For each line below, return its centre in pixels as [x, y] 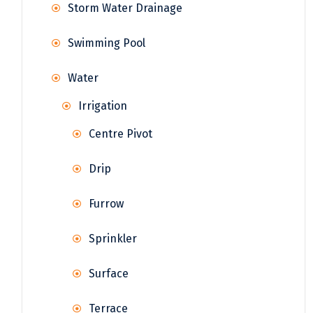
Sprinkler [113, 239]
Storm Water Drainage [125, 8]
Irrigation [103, 106]
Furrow [106, 204]
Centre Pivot [121, 134]
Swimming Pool [107, 43]
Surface [109, 274]
